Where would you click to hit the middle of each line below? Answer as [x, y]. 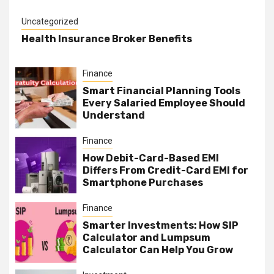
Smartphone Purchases [143, 183]
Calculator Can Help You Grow [158, 250]
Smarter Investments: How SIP [161, 226]
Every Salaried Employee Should [164, 103]
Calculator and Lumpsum [146, 238]
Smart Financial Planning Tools [161, 91]
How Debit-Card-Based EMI [151, 158]
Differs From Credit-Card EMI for [165, 171]
